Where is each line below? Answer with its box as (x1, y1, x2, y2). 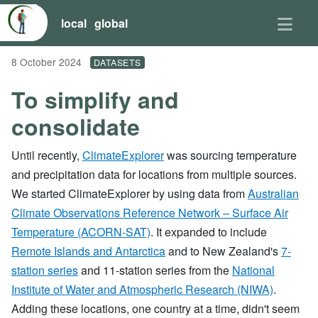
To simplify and (11, 83, 179, 116)
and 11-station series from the (78, 262, 232, 278)
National (232, 262, 275, 278)
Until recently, (11, 147, 82, 163)
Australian (248, 185, 299, 202)
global (94, 14, 128, 31)
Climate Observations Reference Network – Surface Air (11, 204, 288, 221)
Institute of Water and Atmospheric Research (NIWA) (11, 281, 273, 297)
